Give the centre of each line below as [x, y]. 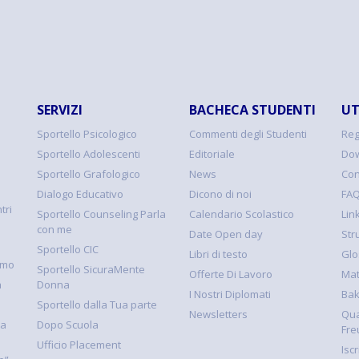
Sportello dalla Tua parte [97, 304]
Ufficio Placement [79, 344]
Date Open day [226, 234]
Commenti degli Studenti [248, 133]
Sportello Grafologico [89, 173]
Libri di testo [218, 254]
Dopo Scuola [68, 324]
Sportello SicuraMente [91, 269]
